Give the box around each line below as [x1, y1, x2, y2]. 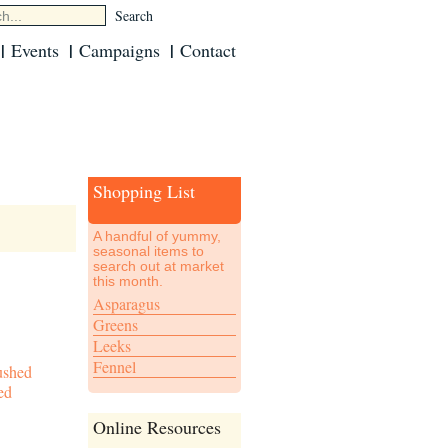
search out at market [93, 258, 224, 274]
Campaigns [79, 38, 160, 62]
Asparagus [93, 293, 160, 314]
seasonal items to [93, 243, 204, 259]
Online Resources [93, 415, 221, 439]
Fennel [93, 356, 136, 377]
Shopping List [93, 179, 195, 203]
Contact [180, 38, 236, 62]
